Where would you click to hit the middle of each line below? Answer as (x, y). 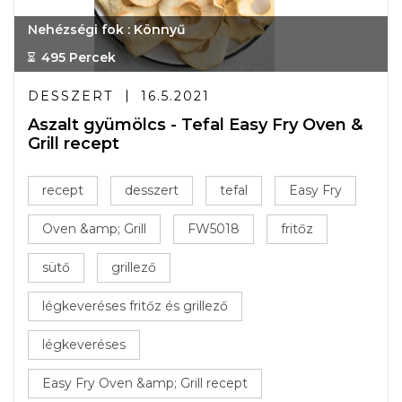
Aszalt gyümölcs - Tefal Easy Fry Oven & (195, 125)
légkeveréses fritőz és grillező (135, 306)
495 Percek (79, 57)
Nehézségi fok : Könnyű (107, 30)
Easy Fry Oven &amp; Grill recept (145, 383)
